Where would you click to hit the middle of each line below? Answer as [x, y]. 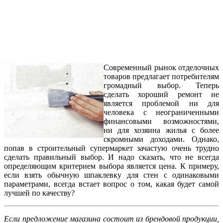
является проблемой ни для [161, 103]
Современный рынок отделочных [161, 67]
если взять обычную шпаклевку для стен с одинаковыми [111, 175]
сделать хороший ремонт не [161, 94]
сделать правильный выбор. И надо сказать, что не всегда [111, 157]
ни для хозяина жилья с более [161, 130]
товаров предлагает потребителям [161, 76]
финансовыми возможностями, [161, 121]
